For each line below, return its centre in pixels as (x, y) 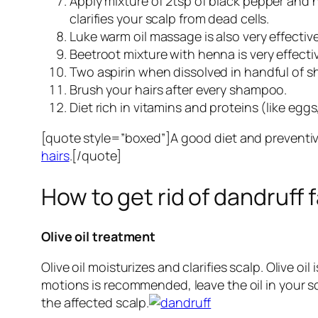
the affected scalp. (95, 303)
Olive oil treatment (99, 237)
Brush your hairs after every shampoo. (179, 90)
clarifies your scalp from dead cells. (170, 19)
